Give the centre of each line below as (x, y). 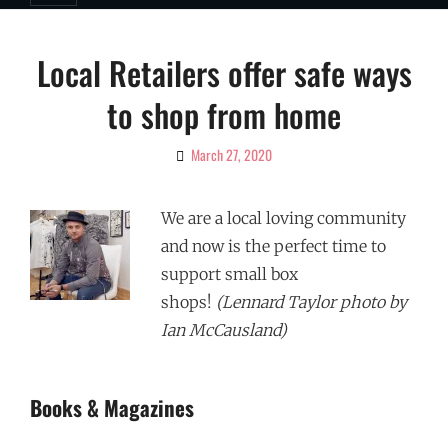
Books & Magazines (112, 407)
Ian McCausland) (224, 330)
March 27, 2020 (231, 154)
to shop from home (224, 114)
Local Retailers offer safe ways (224, 72)
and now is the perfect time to (274, 246)
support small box (230, 274)
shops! (189, 302)
